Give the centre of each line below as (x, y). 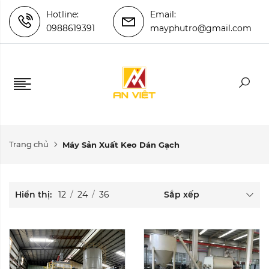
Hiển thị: (35, 195)
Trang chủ (29, 144)
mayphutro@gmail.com (201, 28)
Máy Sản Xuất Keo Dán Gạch (121, 144)
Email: (163, 14)
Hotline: (62, 14)
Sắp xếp (182, 195)
